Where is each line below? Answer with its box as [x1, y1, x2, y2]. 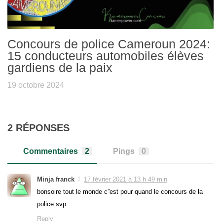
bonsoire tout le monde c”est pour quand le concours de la [37, 187, 203, 195]
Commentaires [23, 147, 78, 155]
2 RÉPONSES [7, 122, 70, 133]
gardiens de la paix [7, 60, 112, 74]
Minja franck [37, 175, 74, 183]
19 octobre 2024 [7, 80, 64, 89]
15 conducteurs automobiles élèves [7, 48, 204, 63]
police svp [37, 200, 66, 208]
